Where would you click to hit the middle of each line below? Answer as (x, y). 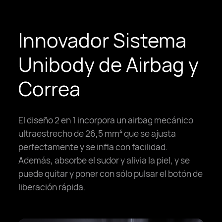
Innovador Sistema (103, 40)
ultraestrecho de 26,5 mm (69, 134)
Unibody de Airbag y (109, 65)
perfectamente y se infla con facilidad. (93, 147)
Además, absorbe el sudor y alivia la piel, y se (104, 160)
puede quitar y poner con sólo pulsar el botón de (111, 174)
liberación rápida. (52, 187)
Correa (50, 89)
